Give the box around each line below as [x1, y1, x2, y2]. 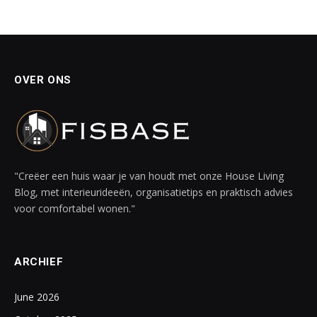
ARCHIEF [14, 255, 64, 269]
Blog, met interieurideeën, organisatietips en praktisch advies [14, 185, 293, 200]
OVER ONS [14, 74, 71, 87]
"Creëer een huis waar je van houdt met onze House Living [14, 169, 284, 183]
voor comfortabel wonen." [14, 202, 135, 216]
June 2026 [14, 290, 59, 304]
